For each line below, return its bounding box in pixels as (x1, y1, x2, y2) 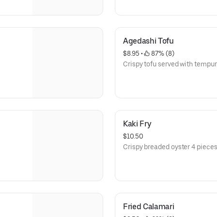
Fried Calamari (123, 202, 174, 211)
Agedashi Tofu (123, 36, 174, 46)
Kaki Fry (123, 119, 152, 128)
